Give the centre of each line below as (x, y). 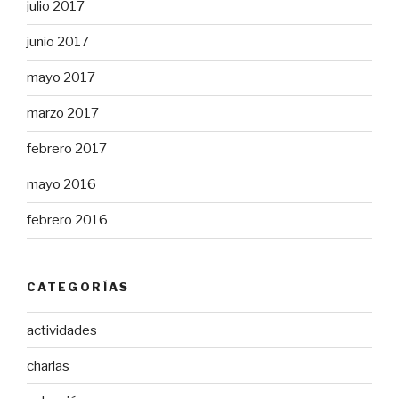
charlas (48, 366)
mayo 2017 (61, 78)
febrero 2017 (67, 149)
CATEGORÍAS (78, 286)
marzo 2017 (63, 114)
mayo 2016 (61, 185)
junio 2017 (58, 42)
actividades (62, 330)
